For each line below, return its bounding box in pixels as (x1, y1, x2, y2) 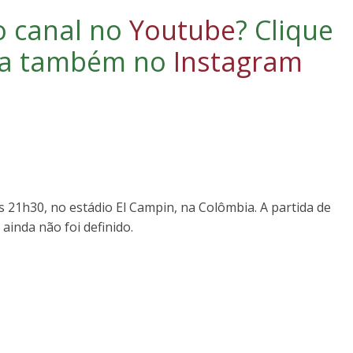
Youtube (129, 11, 236, 48)
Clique (255, 11, 333, 48)
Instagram (173, 43, 303, 80)
